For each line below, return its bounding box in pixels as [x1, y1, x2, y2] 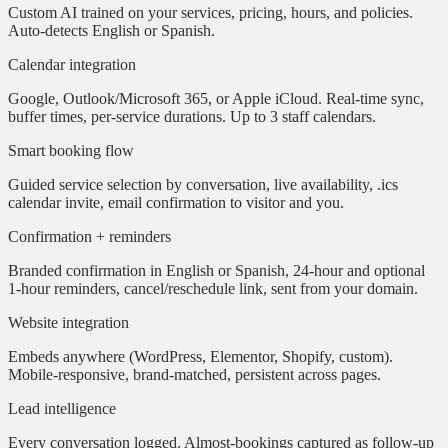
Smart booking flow [8, 141, 134, 159]
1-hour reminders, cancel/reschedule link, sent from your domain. [8, 279, 418, 297]
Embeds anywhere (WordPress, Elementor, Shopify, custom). [8, 347, 393, 365]
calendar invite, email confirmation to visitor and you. [8, 193, 344, 211]
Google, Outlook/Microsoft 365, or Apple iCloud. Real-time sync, [8, 89, 424, 107]
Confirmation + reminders [8, 227, 171, 245]
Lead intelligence [8, 399, 116, 417]
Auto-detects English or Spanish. [8, 21, 215, 39]
